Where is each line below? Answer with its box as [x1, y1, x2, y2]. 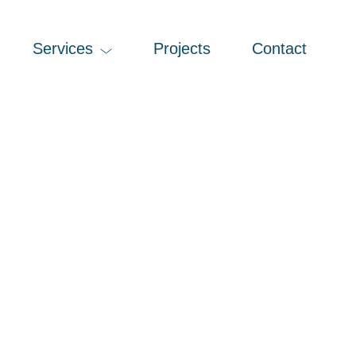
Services [33, 40, 94, 57]
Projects [153, 40, 211, 57]
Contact [252, 40, 308, 57]
